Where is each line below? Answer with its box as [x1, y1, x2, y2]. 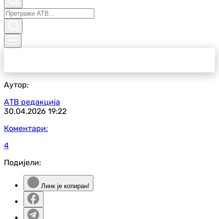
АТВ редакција [4, 97, 60, 107]
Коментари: [4, 124, 48, 133]
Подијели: [4, 158, 41, 167]
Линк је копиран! [39, 182, 89, 190]
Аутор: [4, 80, 29, 89]
